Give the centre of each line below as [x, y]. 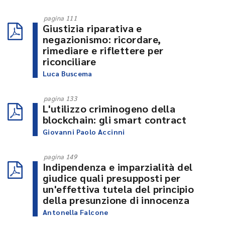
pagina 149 [60, 157]
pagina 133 [60, 98]
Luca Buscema [68, 74]
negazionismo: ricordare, [102, 39]
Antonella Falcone [76, 212]
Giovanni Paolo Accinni [84, 132]
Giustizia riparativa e [92, 28]
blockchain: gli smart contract [115, 120]
